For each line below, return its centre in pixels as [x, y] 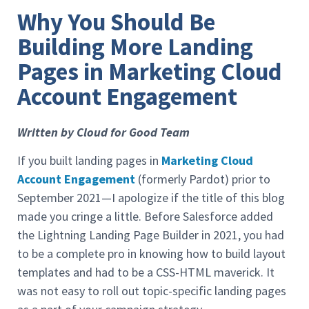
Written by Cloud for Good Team [103, 132]
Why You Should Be [116, 22]
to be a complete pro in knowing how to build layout [151, 254]
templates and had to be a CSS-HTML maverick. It [146, 272]
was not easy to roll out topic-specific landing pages [152, 291]
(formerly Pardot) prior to [203, 179]
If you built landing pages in [89, 161]
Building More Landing [135, 47]
